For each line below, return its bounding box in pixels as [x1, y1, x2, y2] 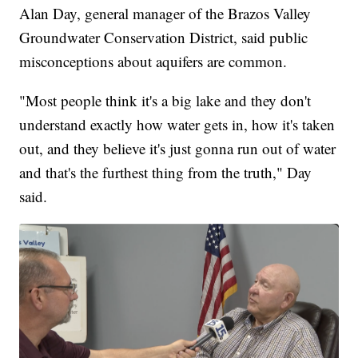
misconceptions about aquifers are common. [19, 51, 288, 72]
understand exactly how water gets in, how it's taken [19, 114, 336, 135]
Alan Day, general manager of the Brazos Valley [19, 3, 312, 24]
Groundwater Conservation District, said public [19, 27, 308, 48]
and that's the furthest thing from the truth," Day [19, 162, 312, 183]
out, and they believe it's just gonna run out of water [19, 138, 336, 159]
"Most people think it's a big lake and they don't [19, 90, 312, 111]
